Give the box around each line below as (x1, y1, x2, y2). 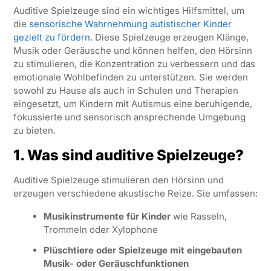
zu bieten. (13, 124, 56, 136)
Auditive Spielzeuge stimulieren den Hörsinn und (13, 174, 224, 186)
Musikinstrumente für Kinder (43, 210, 171, 222)
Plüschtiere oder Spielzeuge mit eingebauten (43, 244, 242, 256)
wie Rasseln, (170, 210, 227, 222)
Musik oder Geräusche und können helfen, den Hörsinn (13, 44, 252, 56)
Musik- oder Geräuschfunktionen (43, 257, 189, 269)
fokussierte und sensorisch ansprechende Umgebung (13, 111, 246, 123)
